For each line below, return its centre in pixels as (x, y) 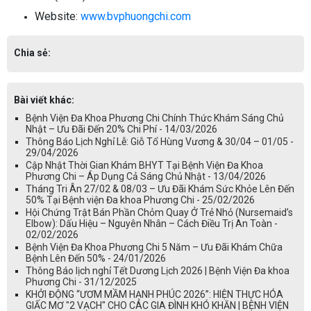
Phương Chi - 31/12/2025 (81, 281)
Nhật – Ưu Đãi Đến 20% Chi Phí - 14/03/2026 (121, 129)
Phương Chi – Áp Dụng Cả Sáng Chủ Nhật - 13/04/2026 (146, 176)
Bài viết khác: (44, 100)
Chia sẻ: (32, 52)
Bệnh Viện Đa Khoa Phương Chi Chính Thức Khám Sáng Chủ (155, 118)
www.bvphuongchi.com (136, 16)
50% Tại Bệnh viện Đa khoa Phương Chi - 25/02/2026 (140, 200)
